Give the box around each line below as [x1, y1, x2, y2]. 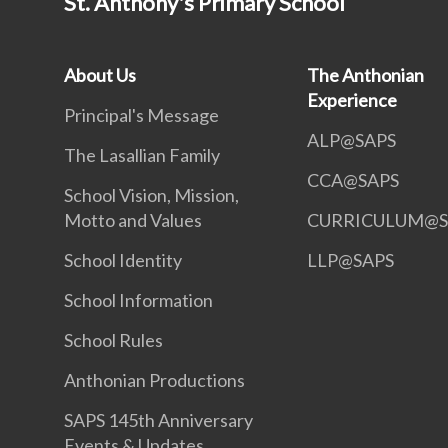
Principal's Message [64, 104, 219, 126]
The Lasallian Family [64, 144, 220, 166]
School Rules [64, 329, 163, 351]
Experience [307, 89, 398, 111]
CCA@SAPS [307, 169, 400, 191]
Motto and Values [64, 209, 202, 231]
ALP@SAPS [307, 129, 397, 151]
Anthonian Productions [64, 369, 245, 391]
